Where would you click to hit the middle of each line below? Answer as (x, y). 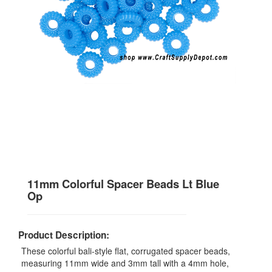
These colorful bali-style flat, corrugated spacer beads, (126, 251)
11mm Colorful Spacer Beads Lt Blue (123, 184)
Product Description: (64, 235)
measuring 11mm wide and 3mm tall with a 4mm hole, (125, 263)
